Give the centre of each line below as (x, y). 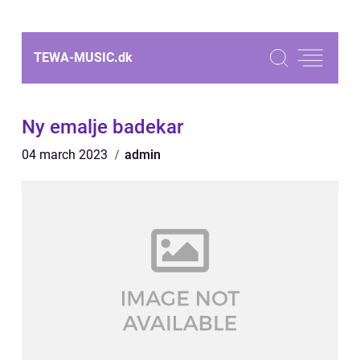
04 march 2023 (66, 155)
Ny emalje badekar (102, 127)
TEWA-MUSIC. (76, 57)
